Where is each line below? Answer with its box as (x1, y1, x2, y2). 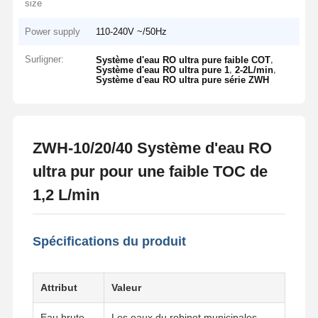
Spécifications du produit (32, 234, 186, 248)
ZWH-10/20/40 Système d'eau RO (32, 138, 272, 157)
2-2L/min (235, 65, 274, 76)
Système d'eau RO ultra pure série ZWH (96, 75, 270, 86)
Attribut (40, 281, 77, 293)
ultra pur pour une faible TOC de (32, 162, 268, 180)
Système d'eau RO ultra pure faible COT (96, 55, 271, 66)
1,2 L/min (32, 185, 99, 204)
